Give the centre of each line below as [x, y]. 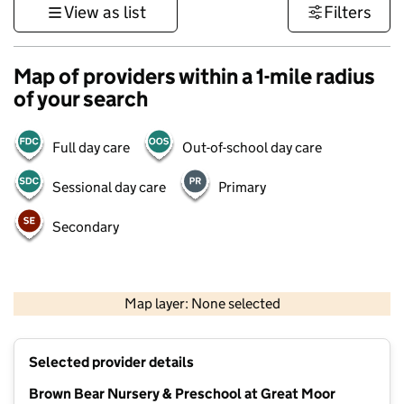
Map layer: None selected [202, 304]
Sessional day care [109, 187]
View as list [105, 12]
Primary [242, 187]
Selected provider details [111, 363]
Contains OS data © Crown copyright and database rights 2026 [268, 317]
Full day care [91, 147]
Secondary [86, 227]
